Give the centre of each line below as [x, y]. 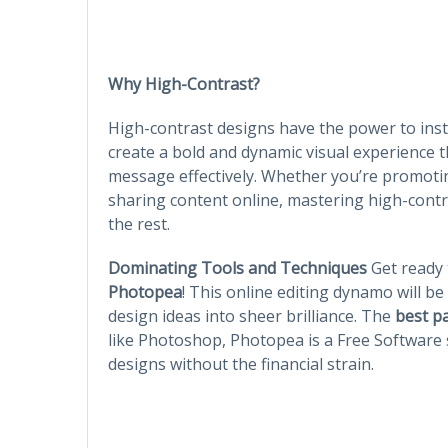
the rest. [139, 223]
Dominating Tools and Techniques [237, 267]
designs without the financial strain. [241, 363]
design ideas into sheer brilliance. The [251, 315]
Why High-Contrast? [184, 83]
